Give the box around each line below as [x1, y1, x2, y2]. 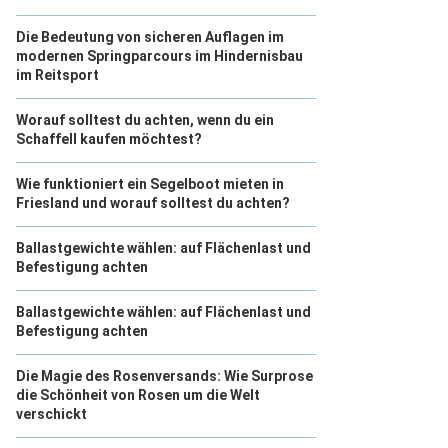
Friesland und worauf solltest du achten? [16, 195, 290, 211]
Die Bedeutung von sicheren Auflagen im [16, 29, 284, 45]
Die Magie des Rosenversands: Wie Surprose [16, 368, 313, 384]
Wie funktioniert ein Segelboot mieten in [16, 176, 284, 192]
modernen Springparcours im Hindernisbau [16, 48, 303, 64]
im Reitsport [16, 67, 99, 83]
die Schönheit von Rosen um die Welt [16, 387, 260, 403]
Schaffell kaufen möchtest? [16, 131, 202, 147]
